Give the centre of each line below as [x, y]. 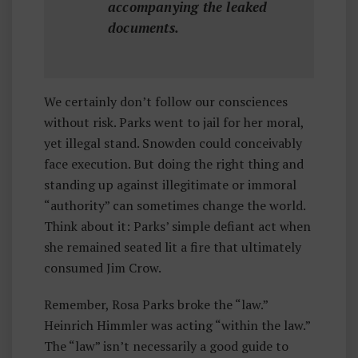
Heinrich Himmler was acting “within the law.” [177, 325]
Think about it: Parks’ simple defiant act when [177, 226]
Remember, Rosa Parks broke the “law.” [156, 304]
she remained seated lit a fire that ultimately [173, 247]
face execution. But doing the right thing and [174, 164]
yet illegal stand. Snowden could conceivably [173, 143]
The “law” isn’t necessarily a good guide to [166, 346]
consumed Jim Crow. [103, 268]
